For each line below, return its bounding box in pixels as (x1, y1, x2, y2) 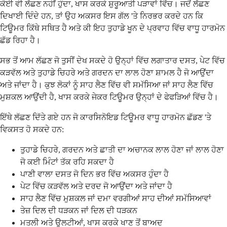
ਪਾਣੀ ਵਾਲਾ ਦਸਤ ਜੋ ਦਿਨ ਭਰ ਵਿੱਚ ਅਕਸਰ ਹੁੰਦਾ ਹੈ (20, 169, 169, 178)
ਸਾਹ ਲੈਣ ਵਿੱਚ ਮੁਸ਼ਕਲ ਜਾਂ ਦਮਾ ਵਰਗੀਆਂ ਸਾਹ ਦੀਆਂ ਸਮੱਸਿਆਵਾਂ (20, 194, 211, 203)
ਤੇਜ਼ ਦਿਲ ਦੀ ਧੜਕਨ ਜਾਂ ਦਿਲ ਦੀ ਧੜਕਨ (20, 206, 137, 215)
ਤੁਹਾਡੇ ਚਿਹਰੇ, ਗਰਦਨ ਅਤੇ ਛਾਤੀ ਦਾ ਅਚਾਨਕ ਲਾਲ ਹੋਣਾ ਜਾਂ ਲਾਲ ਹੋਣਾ (20, 145, 224, 154)
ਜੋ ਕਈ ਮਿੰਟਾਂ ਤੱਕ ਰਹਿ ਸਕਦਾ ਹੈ (20, 157, 114, 166)
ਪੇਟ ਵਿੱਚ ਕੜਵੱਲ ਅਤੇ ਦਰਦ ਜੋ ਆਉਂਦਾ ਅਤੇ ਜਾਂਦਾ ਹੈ (20, 181, 172, 191)
